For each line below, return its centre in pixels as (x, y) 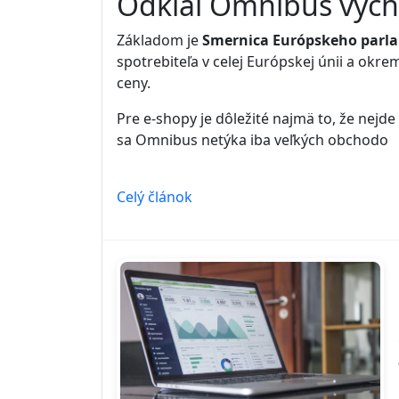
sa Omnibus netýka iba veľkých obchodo (252, 140)
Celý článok (155, 197)
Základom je (159, 41)
